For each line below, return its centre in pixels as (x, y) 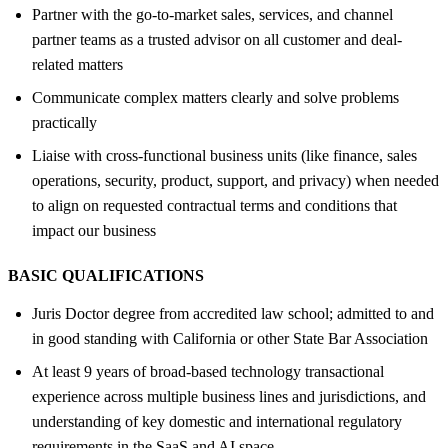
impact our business (94, 230)
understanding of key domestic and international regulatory (217, 421)
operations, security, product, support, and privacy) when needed (235, 180)
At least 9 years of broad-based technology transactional (208, 371)
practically (64, 122)
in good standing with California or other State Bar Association (230, 338)
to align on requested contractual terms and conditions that (214, 205)
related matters (77, 64)
